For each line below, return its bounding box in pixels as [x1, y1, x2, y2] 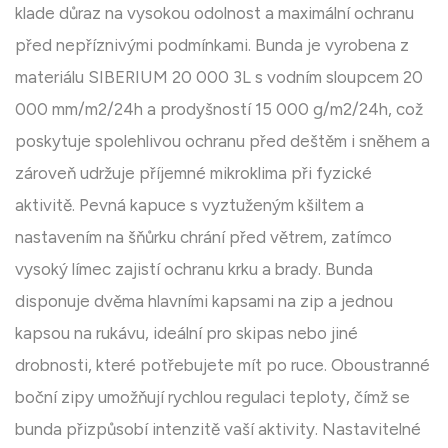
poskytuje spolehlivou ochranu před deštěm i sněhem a [15, 131, 430, 152]
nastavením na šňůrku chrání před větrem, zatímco [15, 227, 392, 248]
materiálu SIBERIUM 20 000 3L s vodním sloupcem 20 [15, 67, 423, 88]
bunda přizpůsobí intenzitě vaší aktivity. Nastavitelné [15, 419, 421, 440]
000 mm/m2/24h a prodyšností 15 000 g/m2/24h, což [15, 99, 423, 120]
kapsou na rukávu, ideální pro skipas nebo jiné [15, 323, 358, 344]
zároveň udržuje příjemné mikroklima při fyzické [15, 163, 372, 184]
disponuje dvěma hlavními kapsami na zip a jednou [15, 291, 393, 312]
